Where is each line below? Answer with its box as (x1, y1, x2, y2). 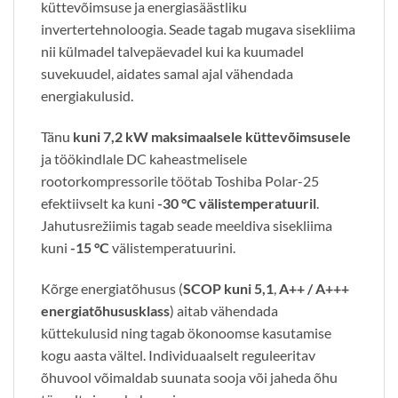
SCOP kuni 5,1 (183, 279, 274, 297)
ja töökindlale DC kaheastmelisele (41, 149, 247, 167)
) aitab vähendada (170, 301, 278, 319)
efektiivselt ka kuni (41, 194, 157, 211)
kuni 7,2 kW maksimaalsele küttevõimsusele (73, 127, 351, 145)
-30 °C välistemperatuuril (157, 194, 316, 211)
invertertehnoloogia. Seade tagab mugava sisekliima (41, 20, 355, 38)
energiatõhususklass (41, 301, 170, 319)
